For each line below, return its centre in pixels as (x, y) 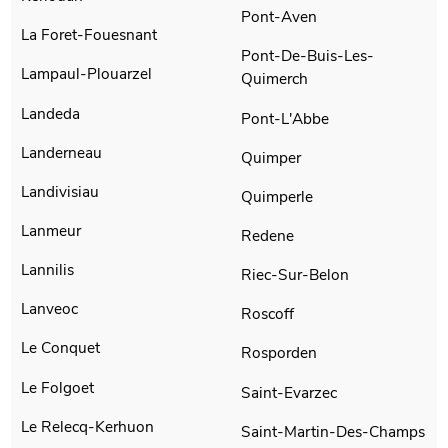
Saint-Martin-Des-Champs (333, 431)
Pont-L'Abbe (285, 118)
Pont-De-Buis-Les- (307, 56)
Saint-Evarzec (289, 392)
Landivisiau (60, 191)
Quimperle (277, 196)
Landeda (51, 113)
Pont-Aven (279, 17)
